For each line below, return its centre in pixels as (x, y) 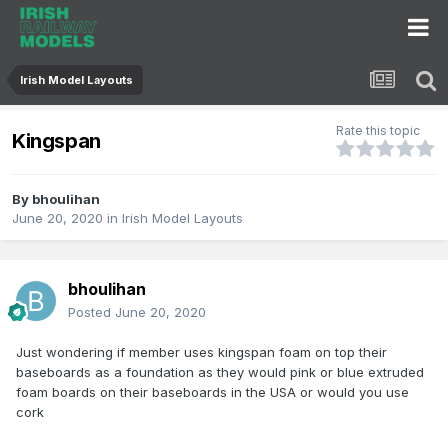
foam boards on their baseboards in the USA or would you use (212, 392)
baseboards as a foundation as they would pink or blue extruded (220, 372)
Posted (91, 312)
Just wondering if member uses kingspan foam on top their (201, 352)
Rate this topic (378, 131)
